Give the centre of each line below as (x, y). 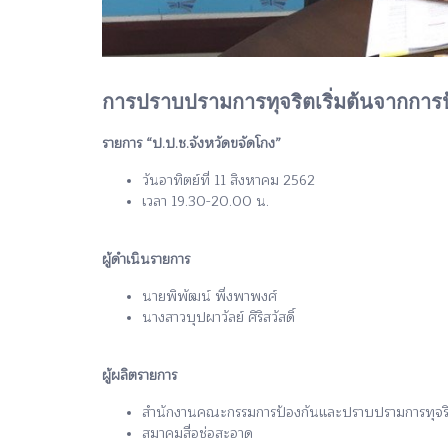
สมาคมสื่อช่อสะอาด (197, 433)
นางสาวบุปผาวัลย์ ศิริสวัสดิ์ (218, 317)
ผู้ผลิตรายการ (139, 375)
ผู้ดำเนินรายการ (146, 259)
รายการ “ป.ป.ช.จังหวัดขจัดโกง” (191, 143)
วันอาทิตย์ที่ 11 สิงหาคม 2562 (228, 180)
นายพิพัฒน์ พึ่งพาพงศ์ (209, 296)
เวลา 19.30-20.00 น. (205, 201)
